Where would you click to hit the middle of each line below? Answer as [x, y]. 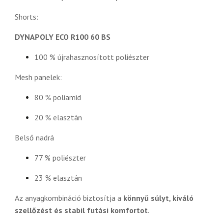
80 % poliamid [58, 97]
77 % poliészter [60, 157]
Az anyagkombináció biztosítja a [69, 198]
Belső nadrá [34, 137]
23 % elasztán [58, 178]
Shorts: [27, 16]
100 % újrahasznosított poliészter [92, 57]
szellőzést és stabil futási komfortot [81, 210]
